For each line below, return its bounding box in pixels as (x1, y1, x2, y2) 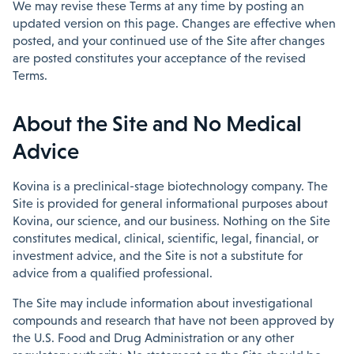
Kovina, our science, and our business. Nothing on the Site (13, 214, 330, 228)
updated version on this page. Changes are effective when (13, 17, 336, 30)
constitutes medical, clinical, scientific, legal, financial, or (13, 232, 318, 245)
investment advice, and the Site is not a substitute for (13, 249, 303, 262)
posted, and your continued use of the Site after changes (13, 34, 325, 47)
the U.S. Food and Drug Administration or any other (13, 331, 294, 345)
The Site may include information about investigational (13, 296, 313, 310)
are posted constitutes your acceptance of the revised (13, 51, 306, 65)
